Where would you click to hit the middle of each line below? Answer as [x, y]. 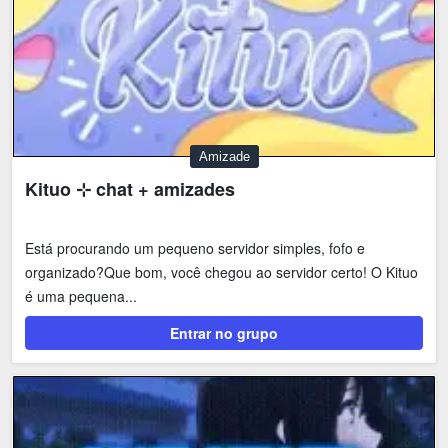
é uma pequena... [81, 296]
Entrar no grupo [224, 333]
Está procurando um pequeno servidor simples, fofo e [195, 248]
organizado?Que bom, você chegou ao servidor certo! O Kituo [221, 272]
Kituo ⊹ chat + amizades [130, 189]
